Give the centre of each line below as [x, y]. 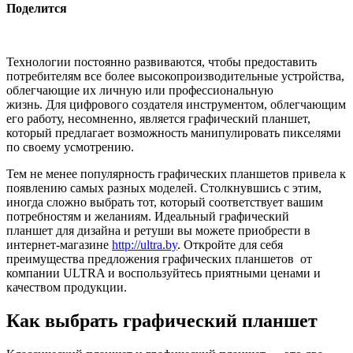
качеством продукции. [67, 287]
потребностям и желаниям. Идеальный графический [148, 216]
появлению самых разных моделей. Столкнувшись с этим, [164, 188]
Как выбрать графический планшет [162, 320]
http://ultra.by [145, 244]
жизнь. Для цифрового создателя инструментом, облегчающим [176, 104]
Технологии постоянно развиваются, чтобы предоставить [162, 61]
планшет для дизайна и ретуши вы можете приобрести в [158, 230]
